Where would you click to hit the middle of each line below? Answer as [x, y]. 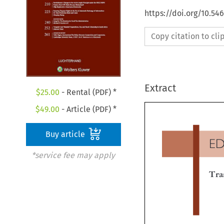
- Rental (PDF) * [88, 92]
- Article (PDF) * [88, 109]
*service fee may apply [73, 155]
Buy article [66, 134]
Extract [160, 88]
